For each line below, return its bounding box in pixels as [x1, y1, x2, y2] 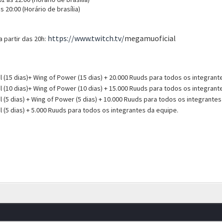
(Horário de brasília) [22, 4, 80, 13]
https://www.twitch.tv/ [47, 33, 124, 43]
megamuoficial [124, 33, 176, 43]
